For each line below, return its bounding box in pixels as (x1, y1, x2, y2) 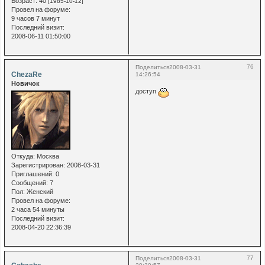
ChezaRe (11, 70, 42, 79)
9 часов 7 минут (11, 15, 60, 22)
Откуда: (11, 153, 35, 160)
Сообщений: (11, 179, 48, 187)
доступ (135, 88, 158, 95)
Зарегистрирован (11, 161, 63, 169)
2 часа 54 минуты (11, 206, 64, 214)
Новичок (11, 79, 40, 87)
